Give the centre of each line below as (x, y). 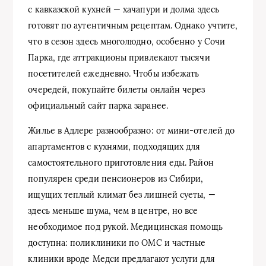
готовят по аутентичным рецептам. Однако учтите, (133, 25)
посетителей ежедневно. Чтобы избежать (114, 73)
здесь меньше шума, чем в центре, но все (113, 210)
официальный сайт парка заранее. (98, 105)
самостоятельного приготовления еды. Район (121, 162)
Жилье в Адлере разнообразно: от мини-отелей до (132, 130)
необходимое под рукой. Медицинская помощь (125, 227)
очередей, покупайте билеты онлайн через (117, 89)
